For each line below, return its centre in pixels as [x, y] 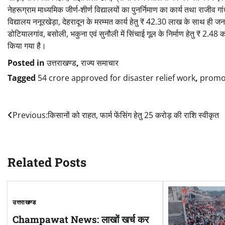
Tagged [23, 78]
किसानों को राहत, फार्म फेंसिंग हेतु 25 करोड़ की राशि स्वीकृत [133, 115]
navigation [38, 136]
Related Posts [47, 162]
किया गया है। [27, 46]
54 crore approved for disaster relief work [117, 78]
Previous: [30, 115]
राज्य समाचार [100, 63]
